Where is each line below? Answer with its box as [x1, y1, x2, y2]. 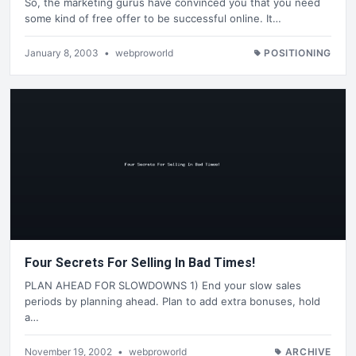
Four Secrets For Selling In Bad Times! [25, 255, 255, 271]
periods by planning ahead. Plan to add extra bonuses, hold [25, 294, 320, 308]
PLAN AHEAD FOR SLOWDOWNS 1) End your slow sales [25, 278, 301, 292]
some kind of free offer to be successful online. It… [25, 12, 281, 25]
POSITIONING [264, 47, 331, 60]
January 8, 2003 [25, 47, 101, 60]
